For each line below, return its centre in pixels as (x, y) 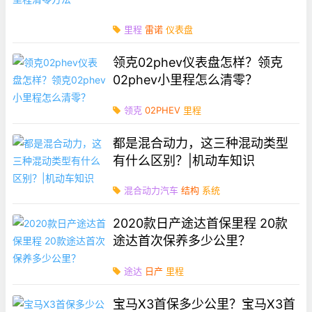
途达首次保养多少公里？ (182, 241)
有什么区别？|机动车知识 (184, 160)
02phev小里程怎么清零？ (186, 79)
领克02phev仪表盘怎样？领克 (198, 62)
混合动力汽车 (151, 190)
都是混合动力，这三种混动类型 (201, 143)
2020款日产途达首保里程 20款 (201, 224)
